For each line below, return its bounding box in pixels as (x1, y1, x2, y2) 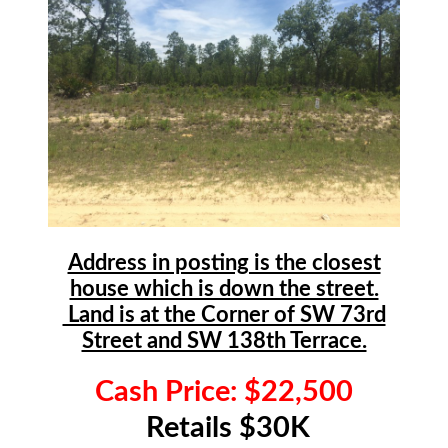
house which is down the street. (69, 278, 379, 301)
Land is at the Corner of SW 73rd (62, 304, 386, 327)
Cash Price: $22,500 (95, 376, 353, 407)
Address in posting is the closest (67, 252, 381, 275)
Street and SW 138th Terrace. (81, 330, 367, 353)
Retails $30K (138, 412, 310, 443)
